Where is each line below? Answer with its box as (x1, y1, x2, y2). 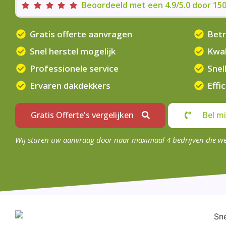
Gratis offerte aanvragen (29, 28, 132, 40)
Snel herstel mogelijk (29, 45, 116, 57)
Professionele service (29, 63, 119, 74)
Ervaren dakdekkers (29, 80, 110, 91)
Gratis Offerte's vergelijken (31, 109, 134, 121)
